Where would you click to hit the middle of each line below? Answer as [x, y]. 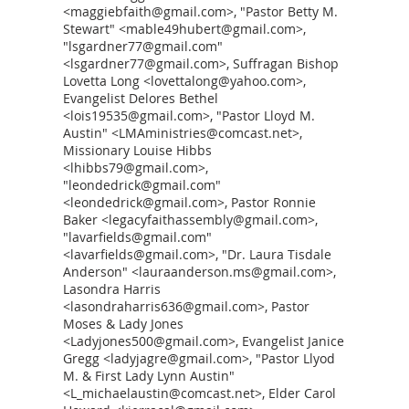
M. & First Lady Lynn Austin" [149, 376]
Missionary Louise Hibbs [137, 150]
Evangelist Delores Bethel [141, 98]
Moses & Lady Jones [123, 324]
